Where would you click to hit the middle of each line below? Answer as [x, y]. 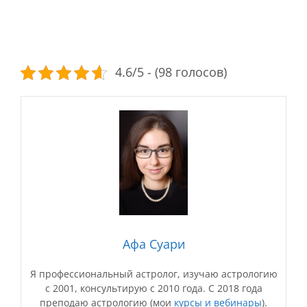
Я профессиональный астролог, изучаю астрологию [153, 274]
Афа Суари [153, 244]
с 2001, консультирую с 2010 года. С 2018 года [153, 288]
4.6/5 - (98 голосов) [171, 72]
